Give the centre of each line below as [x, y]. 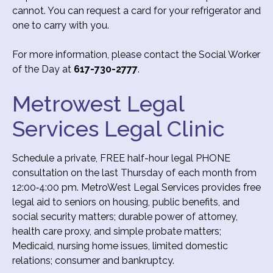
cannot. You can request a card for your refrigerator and [136, 10]
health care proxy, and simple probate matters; [117, 231]
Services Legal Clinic [119, 128]
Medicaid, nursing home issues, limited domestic [120, 246]
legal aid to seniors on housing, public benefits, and [126, 202]
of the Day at [43, 69]
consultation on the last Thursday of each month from [134, 172]
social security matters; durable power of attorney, [125, 216]
